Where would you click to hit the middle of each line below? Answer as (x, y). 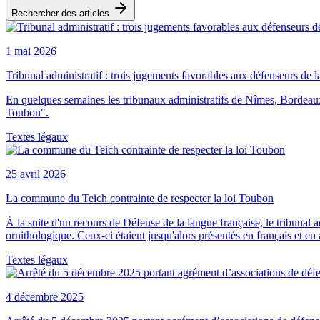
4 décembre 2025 (45, 296)
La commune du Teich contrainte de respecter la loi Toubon (140, 198)
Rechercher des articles (62, 13)
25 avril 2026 (36, 174)
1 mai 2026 (31, 51)
